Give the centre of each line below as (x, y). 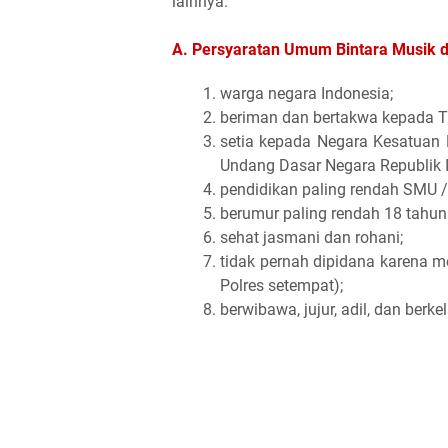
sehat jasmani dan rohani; (311, 237)
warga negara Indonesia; (306, 93)
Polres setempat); (281, 285)
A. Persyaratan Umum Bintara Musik (304, 49)
